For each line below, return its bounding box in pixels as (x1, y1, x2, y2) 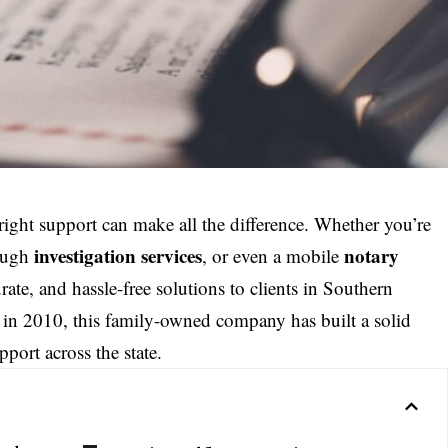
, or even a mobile (202, 243, 345, 268)
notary (344, 242, 400, 269)
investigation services (34, 242, 203, 269)
